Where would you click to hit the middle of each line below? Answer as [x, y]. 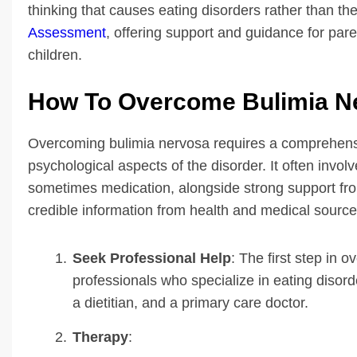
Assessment [67, 32]
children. [55, 55]
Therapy [100, 337]
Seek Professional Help [152, 258]
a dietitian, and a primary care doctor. [190, 302]
